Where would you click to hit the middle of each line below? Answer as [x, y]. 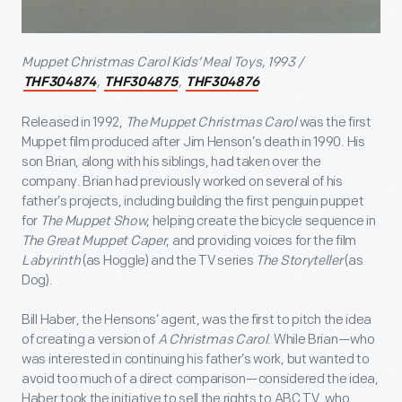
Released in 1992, [74, 122]
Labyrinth [51, 261]
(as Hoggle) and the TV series [168, 261]
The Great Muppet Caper [94, 241]
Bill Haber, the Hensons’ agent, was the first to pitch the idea [197, 320]
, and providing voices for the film [261, 241]
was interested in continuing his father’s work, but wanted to [196, 359]
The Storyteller [301, 261]
